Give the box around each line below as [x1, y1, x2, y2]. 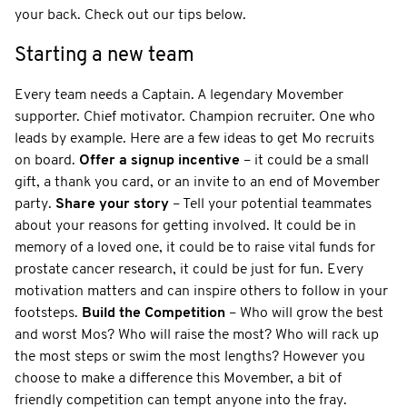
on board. [15, 153, 79, 168]
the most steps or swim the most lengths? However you [15, 349, 365, 364]
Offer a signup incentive [79, 153, 240, 168]
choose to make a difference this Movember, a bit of [15, 371, 342, 386]
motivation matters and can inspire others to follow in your [15, 283, 388, 299]
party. [15, 196, 55, 212]
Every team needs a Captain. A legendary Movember [15, 87, 343, 103]
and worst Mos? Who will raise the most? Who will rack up [15, 327, 379, 342]
